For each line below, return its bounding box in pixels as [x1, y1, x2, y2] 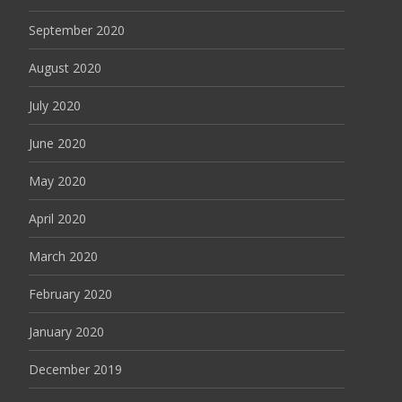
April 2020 [29, 210, 86, 228]
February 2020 [29, 285, 112, 303]
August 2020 [29, 59, 101, 77]
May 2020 [29, 172, 86, 190]
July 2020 [29, 97, 81, 115]
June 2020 [29, 135, 86, 153]
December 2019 [29, 361, 122, 379]
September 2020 [29, 22, 125, 39]
